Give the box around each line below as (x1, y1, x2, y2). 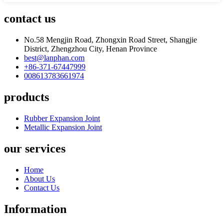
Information (4, 202, 66, 215)
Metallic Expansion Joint (24, 122, 102, 131)
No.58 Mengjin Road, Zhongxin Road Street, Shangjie (24, 35, 197, 44)
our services (4, 141, 65, 155)
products (4, 90, 49, 103)
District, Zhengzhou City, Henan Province (24, 44, 157, 53)
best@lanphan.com (24, 53, 84, 62)
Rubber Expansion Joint (24, 113, 100, 122)
